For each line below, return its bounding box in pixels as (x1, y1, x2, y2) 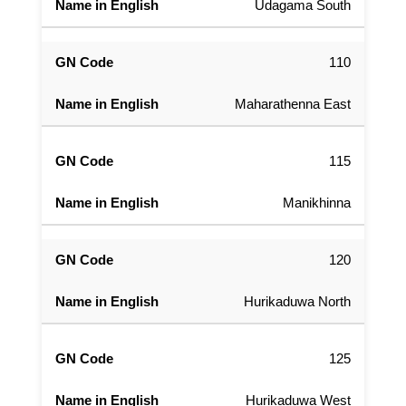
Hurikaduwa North (244, 294, 351, 310)
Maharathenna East (235, 96, 351, 112)
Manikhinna (283, 195, 351, 211)
